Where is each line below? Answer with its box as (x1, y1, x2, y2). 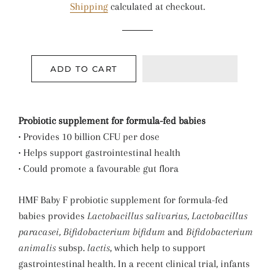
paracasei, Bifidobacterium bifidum (18, 226, 165, 238)
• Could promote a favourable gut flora (18, 163, 179, 174)
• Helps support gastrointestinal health (18, 147, 180, 158)
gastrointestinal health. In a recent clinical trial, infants (18, 258, 250, 269)
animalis (18, 242, 56, 254)
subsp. (58, 242, 85, 254)
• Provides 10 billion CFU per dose (18, 131, 160, 142)
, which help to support (110, 242, 206, 254)
